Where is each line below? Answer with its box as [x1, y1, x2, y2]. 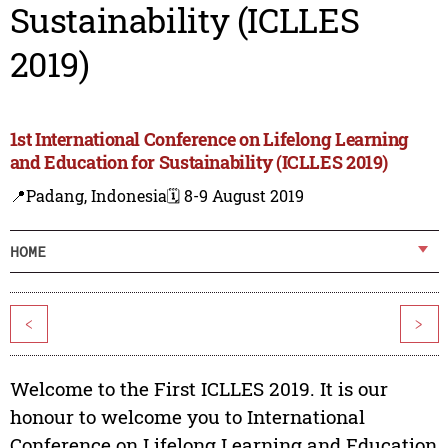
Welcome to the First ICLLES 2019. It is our [9, 376, 388, 402]
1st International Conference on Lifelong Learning [9, 127, 409, 152]
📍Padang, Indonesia [9, 185, 167, 207]
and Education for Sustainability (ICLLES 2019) [9, 150, 389, 175]
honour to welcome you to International [9, 404, 365, 430]
